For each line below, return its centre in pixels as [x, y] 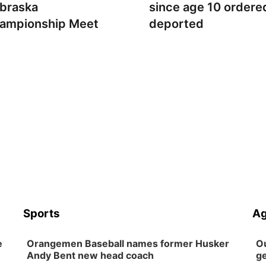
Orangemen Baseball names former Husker [128, 243]
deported [176, 24]
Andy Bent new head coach [91, 255]
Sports [42, 213]
